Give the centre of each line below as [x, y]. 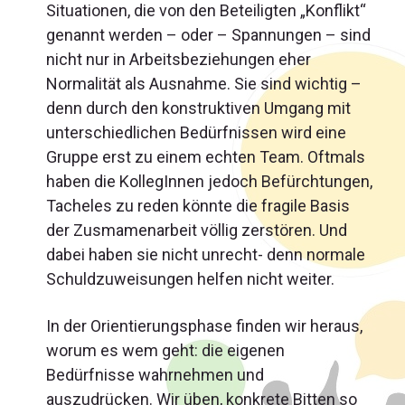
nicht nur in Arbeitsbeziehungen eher [179, 59]
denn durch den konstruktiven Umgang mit [198, 108]
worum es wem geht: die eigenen [165, 351]
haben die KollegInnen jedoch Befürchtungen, [209, 181]
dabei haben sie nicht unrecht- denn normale [206, 254]
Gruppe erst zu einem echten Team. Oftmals [206, 157]
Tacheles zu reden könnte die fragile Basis [198, 206]
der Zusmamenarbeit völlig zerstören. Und [197, 230]
